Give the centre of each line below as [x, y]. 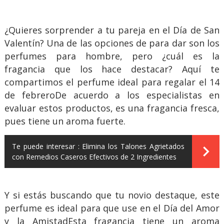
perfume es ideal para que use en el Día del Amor [112, 208]
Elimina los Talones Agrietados [133, 146]
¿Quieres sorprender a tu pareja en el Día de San [112, 30]
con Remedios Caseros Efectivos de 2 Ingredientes [94, 156]
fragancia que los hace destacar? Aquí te [112, 69]
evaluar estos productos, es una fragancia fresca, [112, 108]
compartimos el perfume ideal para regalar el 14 [112, 82]
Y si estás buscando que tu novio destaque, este [112, 195]
